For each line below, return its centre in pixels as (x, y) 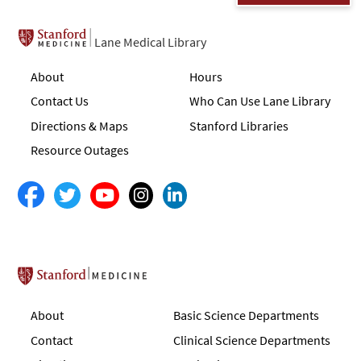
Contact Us (60, 101)
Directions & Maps (80, 125)
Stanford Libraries (239, 125)
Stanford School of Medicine (176, 281)
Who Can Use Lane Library (259, 101)
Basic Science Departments (246, 315)
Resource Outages (80, 149)
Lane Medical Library (151, 41)
